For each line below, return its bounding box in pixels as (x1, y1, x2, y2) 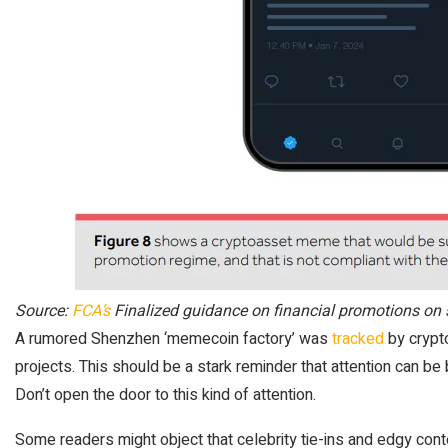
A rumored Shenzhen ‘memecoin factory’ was (15, 326, 332, 351)
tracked (332, 326, 384, 351)
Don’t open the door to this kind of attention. (15, 382, 316, 407)
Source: (15, 298, 72, 323)
